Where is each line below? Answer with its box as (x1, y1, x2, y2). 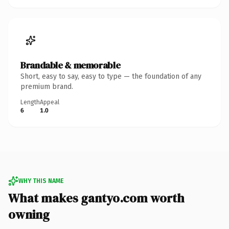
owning (8, 205, 50, 223)
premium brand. (20, 82, 73, 91)
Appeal (40, 98, 59, 106)
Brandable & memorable (20, 58, 121, 72)
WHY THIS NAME (18, 177, 63, 185)
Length (20, 98, 40, 106)
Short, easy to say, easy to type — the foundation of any (20, 72, 201, 81)
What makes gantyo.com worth (8, 189, 185, 207)
